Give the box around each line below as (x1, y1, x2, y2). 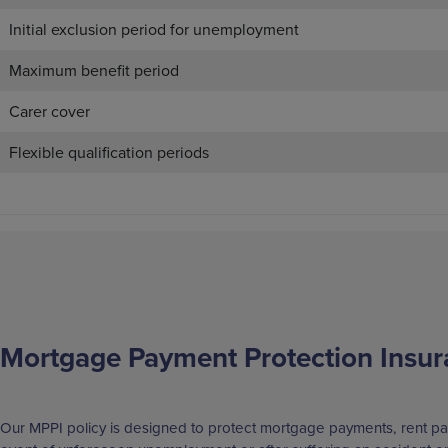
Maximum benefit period (9, 59, 179, 82)
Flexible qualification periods (9, 141, 209, 164)
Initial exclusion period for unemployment (9, 18, 299, 41)
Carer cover (9, 100, 90, 123)
